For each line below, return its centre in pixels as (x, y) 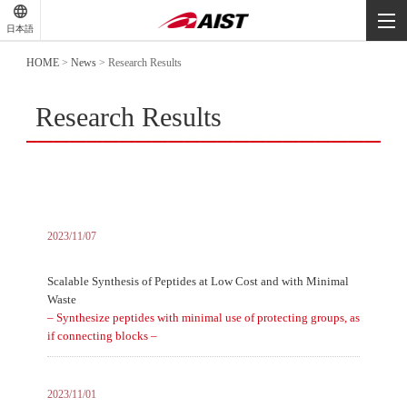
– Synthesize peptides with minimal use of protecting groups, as (203, 318)
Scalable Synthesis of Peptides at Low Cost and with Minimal (198, 281)
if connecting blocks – (102, 336)
